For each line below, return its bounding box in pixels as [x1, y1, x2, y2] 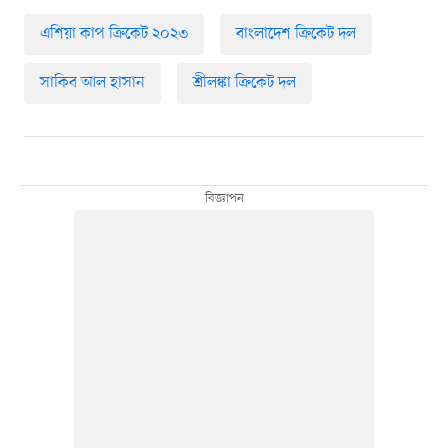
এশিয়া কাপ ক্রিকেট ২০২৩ [39, 23, 188, 46]
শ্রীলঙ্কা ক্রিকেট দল [192, 72, 296, 95]
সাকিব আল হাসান [39, 72, 145, 95]
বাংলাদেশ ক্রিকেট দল [235, 23, 356, 46]
